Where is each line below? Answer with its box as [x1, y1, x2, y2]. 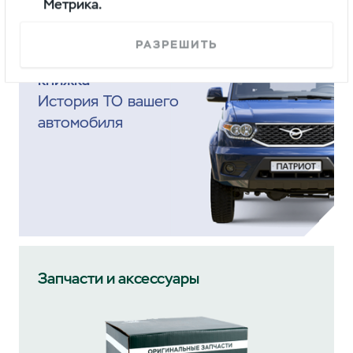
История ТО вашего [37, 91, 179, 111]
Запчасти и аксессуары [37, 269, 199, 289]
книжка [37, 69, 90, 90]
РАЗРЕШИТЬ [135, 37, 218, 52]
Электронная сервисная [37, 48, 207, 69]
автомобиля [37, 112, 123, 132]
